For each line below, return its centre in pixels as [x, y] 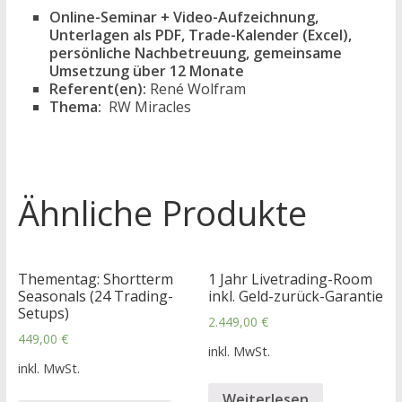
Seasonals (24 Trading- [95, 296]
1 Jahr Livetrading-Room [291, 279]
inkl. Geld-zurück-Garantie [296, 296]
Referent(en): [97, 89]
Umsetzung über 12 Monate [146, 71]
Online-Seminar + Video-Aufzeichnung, [184, 17]
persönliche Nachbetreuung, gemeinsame [195, 53]
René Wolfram [196, 89]
